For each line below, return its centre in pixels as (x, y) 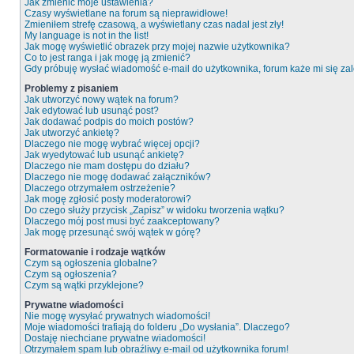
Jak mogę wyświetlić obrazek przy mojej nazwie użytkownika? (157, 47)
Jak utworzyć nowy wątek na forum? (102, 100)
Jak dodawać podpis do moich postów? (109, 122)
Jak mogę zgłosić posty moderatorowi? (108, 199)
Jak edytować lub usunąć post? (92, 111)
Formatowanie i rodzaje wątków (95, 252)
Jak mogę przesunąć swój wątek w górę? (113, 232)
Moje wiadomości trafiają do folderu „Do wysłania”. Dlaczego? (157, 327)
